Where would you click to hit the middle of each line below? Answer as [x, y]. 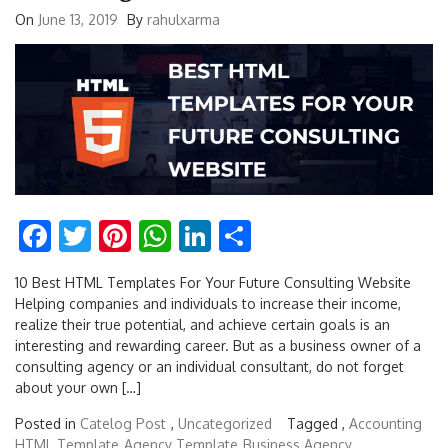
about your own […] [78, 388]
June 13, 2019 [78, 19]
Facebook [119, 236]
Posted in [47, 424]
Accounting [385, 424]
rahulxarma [183, 19]
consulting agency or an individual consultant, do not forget [209, 367]
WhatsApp [245, 236]
